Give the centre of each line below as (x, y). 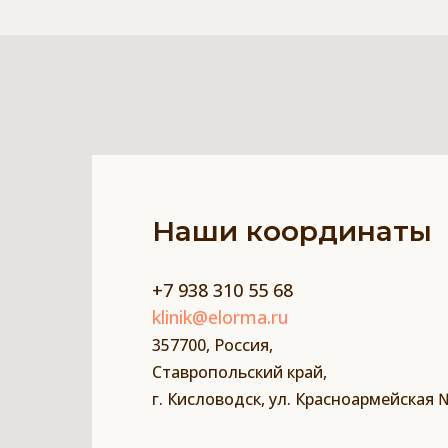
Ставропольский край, (239, 372)
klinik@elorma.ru (220, 317)
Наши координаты (292, 231)
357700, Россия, (212, 345)
